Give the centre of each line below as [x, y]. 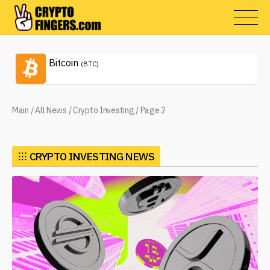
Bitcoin [64, 63]
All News [51, 110]
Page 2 [153, 110]
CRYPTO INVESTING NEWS [92, 156]
